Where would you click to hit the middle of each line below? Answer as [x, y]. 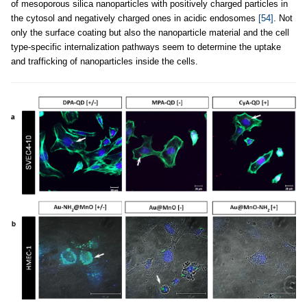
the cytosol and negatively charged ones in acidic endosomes [135, 18]
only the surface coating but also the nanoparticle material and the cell [150, 32]
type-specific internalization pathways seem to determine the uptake [146, 47]
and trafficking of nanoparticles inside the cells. [105, 61]
